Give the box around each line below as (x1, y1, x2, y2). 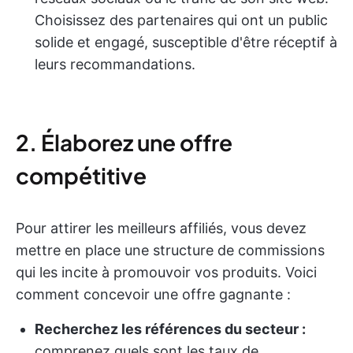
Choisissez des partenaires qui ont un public (35, 12, 328, 28)
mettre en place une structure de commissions (16, 242, 325, 258)
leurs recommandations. (35, 56, 195, 72)
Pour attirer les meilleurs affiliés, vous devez (16, 220, 307, 236)
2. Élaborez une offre (16, 128, 232, 156)
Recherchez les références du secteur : (35, 321, 306, 337)
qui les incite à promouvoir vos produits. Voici (16, 264, 317, 281)
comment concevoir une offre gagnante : (16, 286, 291, 303)
